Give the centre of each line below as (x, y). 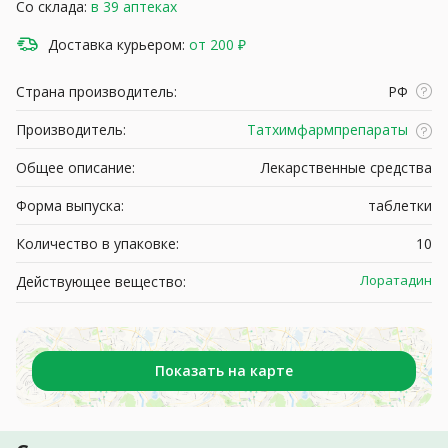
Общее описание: (75, 167)
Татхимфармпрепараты (327, 129)
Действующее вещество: (101, 281)
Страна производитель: (96, 91)
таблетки (400, 205)
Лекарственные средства (346, 167)
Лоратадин (395, 279)
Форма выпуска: (70, 205)
